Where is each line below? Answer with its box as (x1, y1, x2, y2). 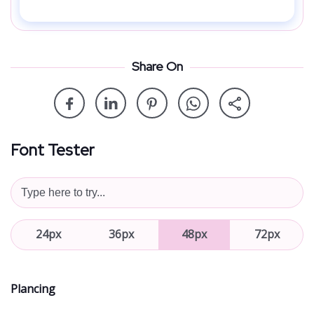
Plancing (11, 280, 55, 296)
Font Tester (11, 139, 95, 161)
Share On (131, 57, 183, 74)
